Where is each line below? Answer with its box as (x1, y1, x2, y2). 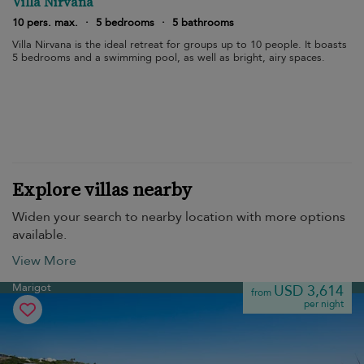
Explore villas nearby (12, 176, 192, 202)
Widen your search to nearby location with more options (12, 208, 345, 226)
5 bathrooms (172, 15, 234, 30)
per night (304, 297, 344, 310)
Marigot (12, 280, 51, 295)
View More (12, 252, 76, 270)
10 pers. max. (12, 15, 78, 30)
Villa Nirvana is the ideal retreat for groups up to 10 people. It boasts (12, 37, 347, 52)
